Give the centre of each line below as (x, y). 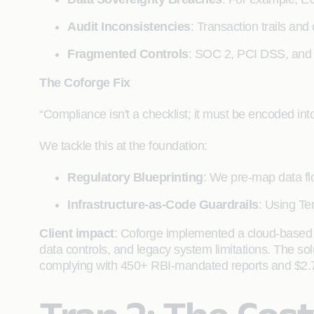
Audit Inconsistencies (129, 27)
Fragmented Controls (128, 54)
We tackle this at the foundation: (123, 146)
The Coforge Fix (85, 83)
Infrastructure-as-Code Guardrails (163, 205)
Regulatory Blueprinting (135, 177)
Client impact (77, 233)
